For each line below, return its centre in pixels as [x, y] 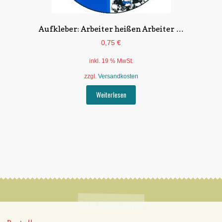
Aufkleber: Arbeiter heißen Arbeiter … [111, 28]
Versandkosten [118, 76]
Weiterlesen [111, 95]
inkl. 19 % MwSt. [111, 61]
